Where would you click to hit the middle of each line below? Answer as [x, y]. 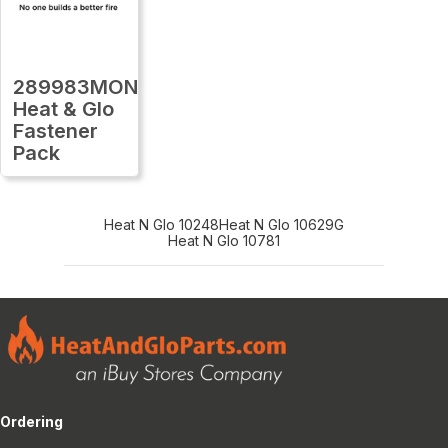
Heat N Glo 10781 [224, 240]
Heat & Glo [63, 108]
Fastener [55, 130]
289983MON [75, 86]
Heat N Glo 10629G [281, 224]
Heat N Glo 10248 [161, 224]
